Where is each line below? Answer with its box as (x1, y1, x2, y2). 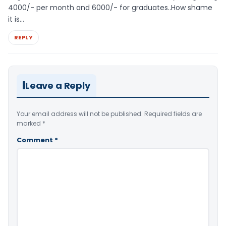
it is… (8, 14, 24, 25)
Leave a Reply (25, 79, 90, 92)
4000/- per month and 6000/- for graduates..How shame (8, 3, 212, 13)
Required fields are (144, 109, 202, 118)
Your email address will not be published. (17, 109, 143, 118)
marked (17, 119, 42, 128)
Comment (17, 135, 54, 145)
